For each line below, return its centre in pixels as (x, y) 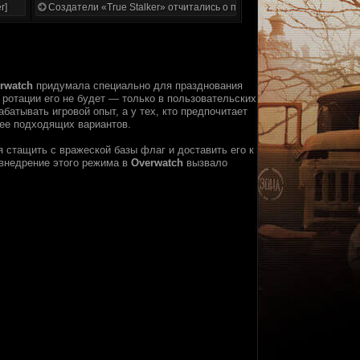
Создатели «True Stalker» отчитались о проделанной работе (187, 7)
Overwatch (157, 163)
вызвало (205, 163)
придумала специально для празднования (138, 86)
